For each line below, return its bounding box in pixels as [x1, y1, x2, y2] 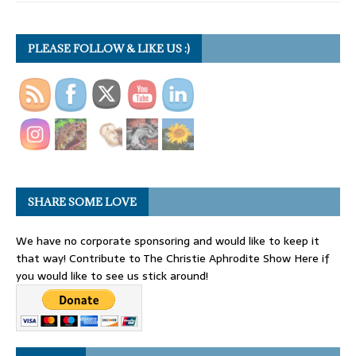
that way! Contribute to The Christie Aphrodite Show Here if [16, 250, 330, 268]
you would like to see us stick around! [16, 267, 208, 285]
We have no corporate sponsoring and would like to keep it [16, 232, 319, 250]
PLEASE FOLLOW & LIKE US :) [28, 41, 190, 56]
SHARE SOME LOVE [28, 195, 137, 210]
